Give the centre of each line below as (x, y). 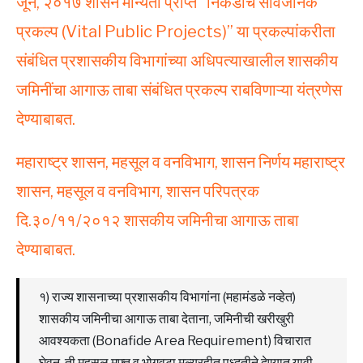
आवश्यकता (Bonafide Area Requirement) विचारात (175, 340)
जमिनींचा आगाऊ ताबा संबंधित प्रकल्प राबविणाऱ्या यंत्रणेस (179, 90)
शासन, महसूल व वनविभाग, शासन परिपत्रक (138, 191)
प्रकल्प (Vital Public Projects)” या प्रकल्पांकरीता (176, 31)
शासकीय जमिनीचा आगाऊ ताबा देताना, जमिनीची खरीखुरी (167, 318)
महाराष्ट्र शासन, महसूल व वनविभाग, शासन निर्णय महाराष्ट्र (181, 162)
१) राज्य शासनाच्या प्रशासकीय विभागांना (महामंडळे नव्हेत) (167, 297)
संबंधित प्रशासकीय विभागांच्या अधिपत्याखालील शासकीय (177, 60)
